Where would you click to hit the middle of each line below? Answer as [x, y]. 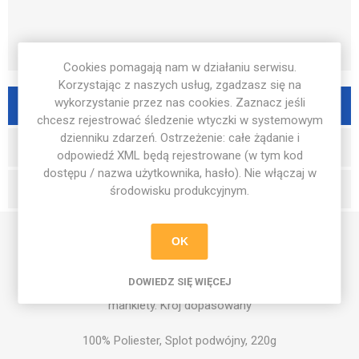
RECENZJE [179, 146]
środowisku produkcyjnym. [179, 190]
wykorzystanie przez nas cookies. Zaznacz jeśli [179, 102]
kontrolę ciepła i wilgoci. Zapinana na [179, 270]
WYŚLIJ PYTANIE [179, 188]
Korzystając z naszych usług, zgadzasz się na [179, 85]
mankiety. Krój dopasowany [179, 305]
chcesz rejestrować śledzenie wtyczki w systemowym [179, 120]
